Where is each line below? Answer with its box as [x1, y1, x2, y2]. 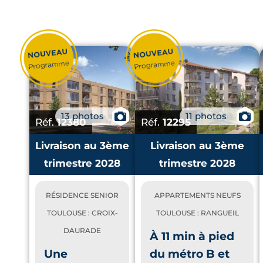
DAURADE [63, 226, 101, 235]
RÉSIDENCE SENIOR [46, 191, 119, 200]
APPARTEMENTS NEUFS [154, 191, 241, 200]
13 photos [61, 110, 104, 122]
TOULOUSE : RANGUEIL [156, 208, 239, 217]
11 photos [186, 110, 227, 122]
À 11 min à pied [150, 229, 234, 243]
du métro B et [150, 247, 230, 261]
